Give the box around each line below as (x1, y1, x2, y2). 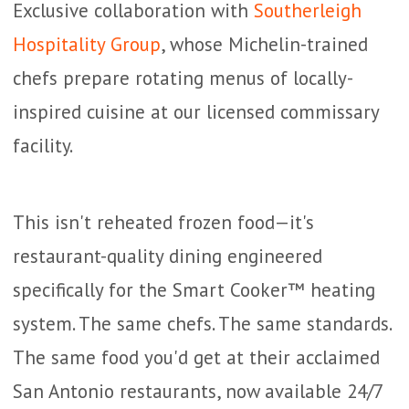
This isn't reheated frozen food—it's (13, 210, 314, 235)
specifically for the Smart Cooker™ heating (13, 278, 375, 302)
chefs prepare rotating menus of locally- (13, 66, 353, 90)
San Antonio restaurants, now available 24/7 (13, 379, 383, 404)
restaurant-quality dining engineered (13, 244, 322, 268)
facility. (13, 133, 73, 158)
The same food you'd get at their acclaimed (13, 345, 380, 370)
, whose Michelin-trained (161, 32, 368, 57)
